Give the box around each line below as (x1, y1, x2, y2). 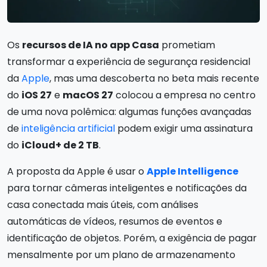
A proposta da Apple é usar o (7, 164, 147, 178)
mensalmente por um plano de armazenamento (7, 247, 235, 262)
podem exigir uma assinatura (115, 121, 253, 135)
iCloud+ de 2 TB (21, 138, 99, 152)
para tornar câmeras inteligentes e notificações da (7, 181, 247, 195)
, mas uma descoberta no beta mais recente (49, 71, 259, 85)
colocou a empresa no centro (113, 88, 256, 102)
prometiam (159, 38, 215, 52)
